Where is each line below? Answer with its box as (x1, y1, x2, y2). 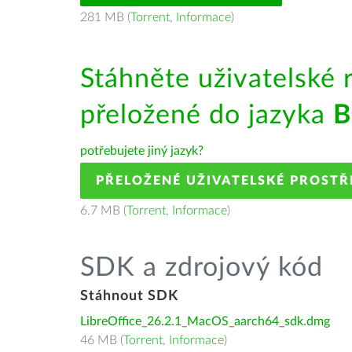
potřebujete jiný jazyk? (80, 145, 203, 157)
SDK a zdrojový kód (80, 255, 323, 281)
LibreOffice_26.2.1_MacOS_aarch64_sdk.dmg (80, 315, 330, 328)
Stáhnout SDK (80, 289, 178, 303)
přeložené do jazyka (80, 102, 333, 129)
